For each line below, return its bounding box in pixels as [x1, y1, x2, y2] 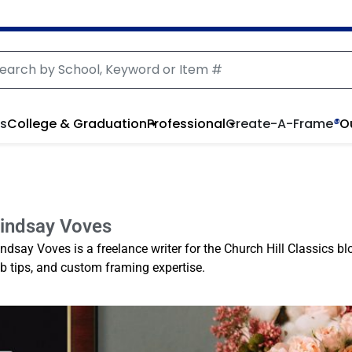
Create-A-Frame [225, 114, 333, 133]
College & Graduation [6, 114, 147, 133]
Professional [146, 114, 225, 133]
